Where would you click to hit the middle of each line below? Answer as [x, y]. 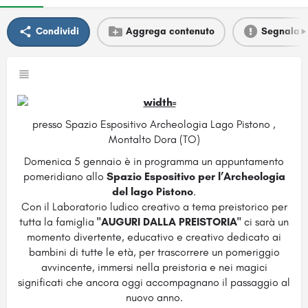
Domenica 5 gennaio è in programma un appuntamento [154, 161]
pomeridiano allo [65, 176]
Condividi [57, 32]
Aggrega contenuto [170, 32]
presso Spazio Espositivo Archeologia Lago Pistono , [154, 124]
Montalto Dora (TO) [154, 139]
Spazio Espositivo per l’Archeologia [196, 176]
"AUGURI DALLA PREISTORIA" [168, 221]
